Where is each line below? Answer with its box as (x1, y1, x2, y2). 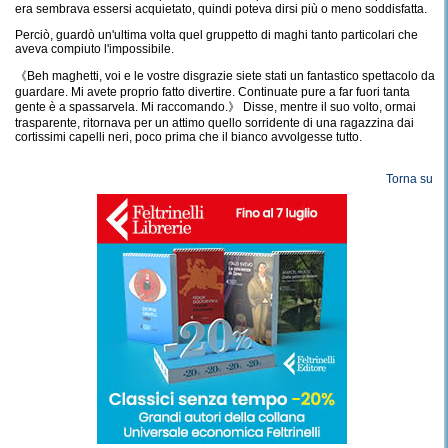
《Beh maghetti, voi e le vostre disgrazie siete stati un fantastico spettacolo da (15, 69, 435, 83)
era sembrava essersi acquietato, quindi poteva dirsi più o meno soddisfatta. (15, 2, 427, 16)
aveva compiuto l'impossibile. (15, 42, 174, 56)
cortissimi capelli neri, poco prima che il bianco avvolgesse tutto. (15, 130, 362, 144)
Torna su (386, 172, 434, 186)
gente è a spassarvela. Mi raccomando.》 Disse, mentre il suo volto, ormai (15, 100, 416, 114)
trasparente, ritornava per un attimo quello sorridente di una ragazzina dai (15, 116, 414, 130)
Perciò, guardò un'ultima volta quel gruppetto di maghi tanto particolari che (15, 28, 418, 42)
